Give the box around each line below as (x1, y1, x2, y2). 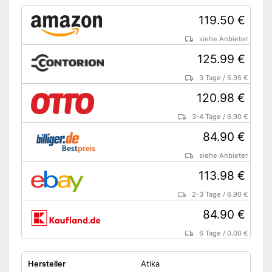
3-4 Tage (192, 112, 222, 121)
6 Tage (199, 229, 222, 238)
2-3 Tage (192, 190, 222, 199)
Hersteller (27, 259, 66, 268)
